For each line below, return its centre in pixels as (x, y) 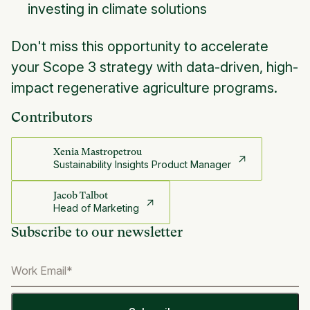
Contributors (52, 118)
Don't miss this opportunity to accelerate (140, 47)
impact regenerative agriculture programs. (144, 88)
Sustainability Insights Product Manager (142, 165)
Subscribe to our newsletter (97, 232)
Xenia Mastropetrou (98, 152)
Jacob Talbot (81, 195)
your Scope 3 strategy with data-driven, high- (155, 67)
